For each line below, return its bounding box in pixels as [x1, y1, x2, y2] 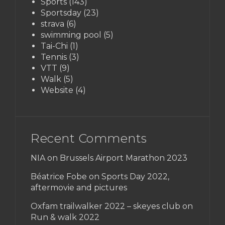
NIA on [31, 153, 60, 163]
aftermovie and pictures [31, 183, 127, 193]
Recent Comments [31, 131, 147, 146]
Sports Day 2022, [101, 172, 169, 182]
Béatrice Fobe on [31, 172, 101, 182]
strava [41, 19, 64, 29]
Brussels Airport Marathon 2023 [60, 153, 187, 163]
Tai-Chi [41, 41, 68, 51]
